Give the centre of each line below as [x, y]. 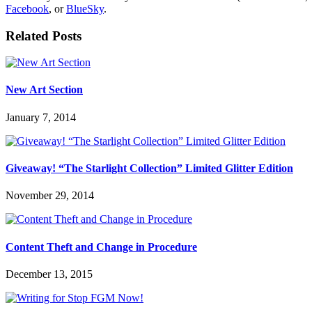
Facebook [27, 8]
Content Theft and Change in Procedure [101, 247]
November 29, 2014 [50, 196]
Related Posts [44, 36]
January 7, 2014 [41, 117]
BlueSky [85, 8]
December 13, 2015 [49, 274]
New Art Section [44, 90]
